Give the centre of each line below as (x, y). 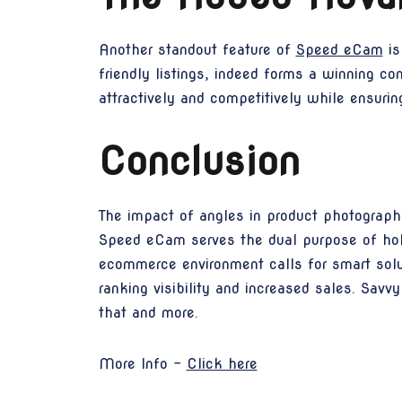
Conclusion (199, 161)
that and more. (148, 312)
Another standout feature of (197, 49)
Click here (222, 363)
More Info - (142, 363)
